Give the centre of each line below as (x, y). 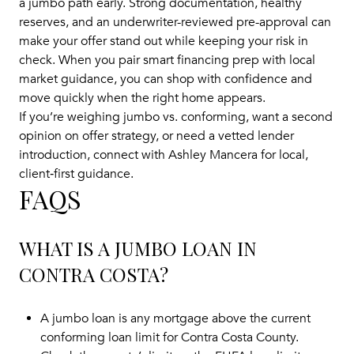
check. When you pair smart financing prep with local (167, 60)
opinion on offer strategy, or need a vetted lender (156, 136)
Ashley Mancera (213, 154)
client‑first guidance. (76, 173)
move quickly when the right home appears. (142, 98)
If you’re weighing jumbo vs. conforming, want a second (176, 117)
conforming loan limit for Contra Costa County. (169, 337)
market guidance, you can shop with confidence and (166, 79)
